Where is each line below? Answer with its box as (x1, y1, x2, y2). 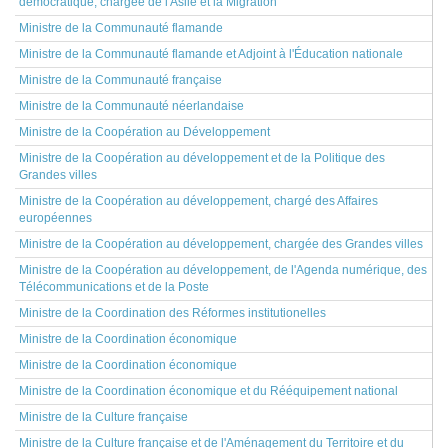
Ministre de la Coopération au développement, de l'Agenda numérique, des (19, 263, 427, 277)
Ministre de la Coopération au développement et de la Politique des (19, 151, 385, 165)
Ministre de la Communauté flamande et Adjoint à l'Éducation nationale (19, 47, 403, 61)
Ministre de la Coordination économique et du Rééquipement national (19, 384, 398, 398)
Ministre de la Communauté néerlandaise (19, 99, 244, 113)
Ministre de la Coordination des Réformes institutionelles (19, 306, 326, 320)
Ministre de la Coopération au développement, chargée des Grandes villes (19, 237, 423, 251)
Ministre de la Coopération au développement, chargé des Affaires (19, 194, 378, 208)
